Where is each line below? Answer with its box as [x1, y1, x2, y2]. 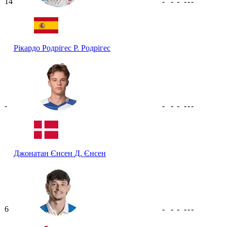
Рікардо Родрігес [14, 43, 73, 52]
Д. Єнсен [74, 148, 106, 158]
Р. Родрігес [73, 43, 110, 52]
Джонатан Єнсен [14, 148, 74, 158]
